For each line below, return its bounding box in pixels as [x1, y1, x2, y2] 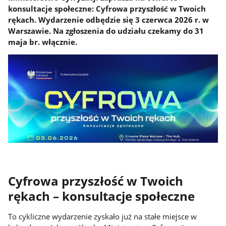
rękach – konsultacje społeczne [8, 188, 195, 204]
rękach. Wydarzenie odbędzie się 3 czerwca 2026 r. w [8, 14, 209, 25]
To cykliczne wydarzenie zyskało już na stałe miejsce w [8, 211, 197, 221]
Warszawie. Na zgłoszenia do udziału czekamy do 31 [8, 25, 204, 36]
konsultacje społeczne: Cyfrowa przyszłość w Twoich [8, 3, 206, 14]
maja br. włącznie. [8, 36, 78, 47]
